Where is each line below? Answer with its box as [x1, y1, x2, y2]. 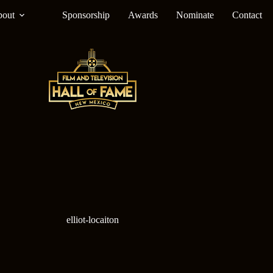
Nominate [175, 10, 214, 20]
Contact [232, 10, 262, 20]
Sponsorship [62, 10, 110, 20]
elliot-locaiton [66, 214, 119, 225]
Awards [127, 10, 158, 20]
